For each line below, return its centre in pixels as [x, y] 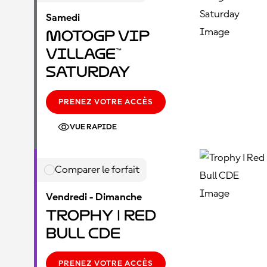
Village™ [84, 54]
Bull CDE [83, 233]
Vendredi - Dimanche [94, 197]
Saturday [88, 72]
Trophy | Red [101, 215]
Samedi [63, 18]
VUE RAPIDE [93, 127]
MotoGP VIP [98, 36]
